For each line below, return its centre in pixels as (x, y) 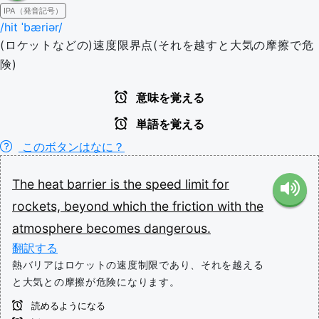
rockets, (38, 206)
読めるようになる (67, 306)
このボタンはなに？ (72, 147)
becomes (115, 228)
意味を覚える (169, 98)
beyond (88, 206)
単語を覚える (169, 124)
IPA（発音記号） (33, 11)
